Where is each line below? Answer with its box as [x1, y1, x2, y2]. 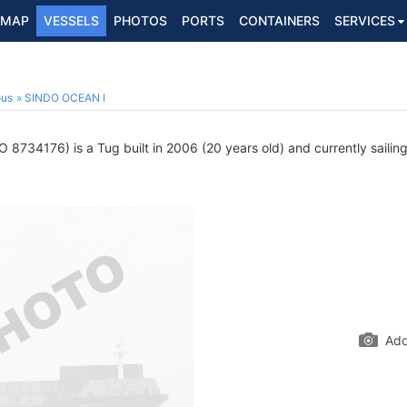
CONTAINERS [239, 13, 320, 28]
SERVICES [334, 13, 395, 28]
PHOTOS [114, 13, 167, 28]
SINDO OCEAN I [25, 91, 105, 104]
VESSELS [44, 13, 99, 28]
